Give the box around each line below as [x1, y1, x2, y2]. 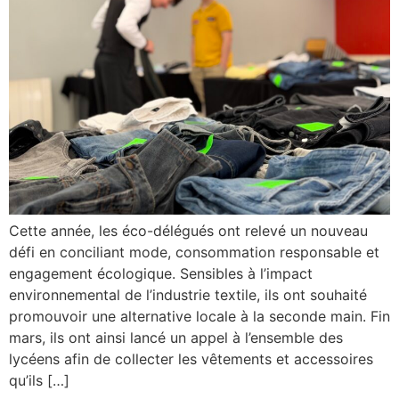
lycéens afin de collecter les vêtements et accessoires [9, 349, 373, 368]
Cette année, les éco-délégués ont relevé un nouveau [9, 221, 368, 240]
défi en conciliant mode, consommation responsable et [9, 242, 379, 261]
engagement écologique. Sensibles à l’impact [9, 264, 313, 282]
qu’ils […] [9, 370, 69, 389]
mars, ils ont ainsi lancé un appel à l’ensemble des [9, 328, 343, 346]
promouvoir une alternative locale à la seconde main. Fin [9, 306, 390, 325]
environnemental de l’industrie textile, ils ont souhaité [9, 285, 367, 304]
